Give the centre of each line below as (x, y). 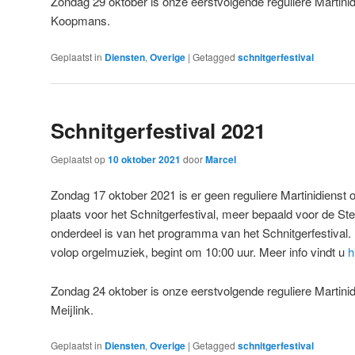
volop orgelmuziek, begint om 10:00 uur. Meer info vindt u (199, 252)
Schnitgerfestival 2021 (158, 131)
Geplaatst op (79, 159)
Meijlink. (72, 309)
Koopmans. (80, 21)
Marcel (221, 160)
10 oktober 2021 (144, 160)
